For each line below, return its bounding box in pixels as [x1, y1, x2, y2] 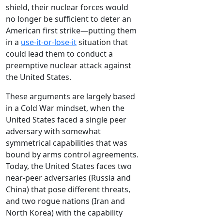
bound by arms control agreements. [6, 149, 139, 160]
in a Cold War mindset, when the [6, 103, 124, 114]
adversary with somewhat [6, 126, 101, 137]
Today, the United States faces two [6, 161, 132, 172]
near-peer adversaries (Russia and [6, 172, 131, 184]
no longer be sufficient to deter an [6, 14, 131, 25]
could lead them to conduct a [6, 48, 113, 60]
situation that [77, 37, 128, 48]
